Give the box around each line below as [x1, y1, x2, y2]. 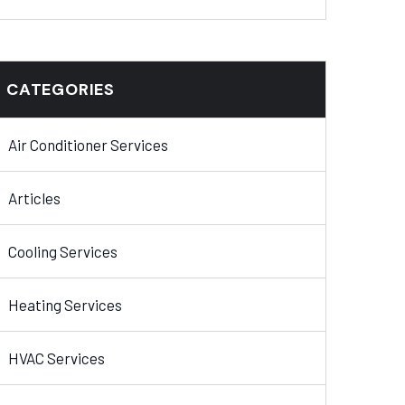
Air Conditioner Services [8, 136, 168, 154]
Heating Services [8, 296, 122, 314]
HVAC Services [8, 349, 105, 367]
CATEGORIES [6, 79, 115, 100]
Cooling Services [8, 242, 118, 260]
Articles [8, 189, 61, 207]
